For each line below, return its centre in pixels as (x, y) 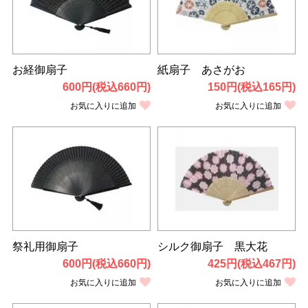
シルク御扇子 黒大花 (212, 246)
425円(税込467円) (252, 263)
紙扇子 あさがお (201, 69)
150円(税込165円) (252, 87)
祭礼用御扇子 (45, 246)
